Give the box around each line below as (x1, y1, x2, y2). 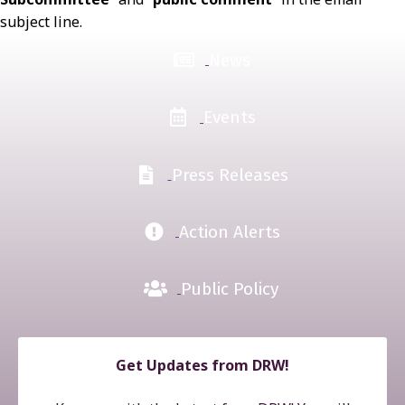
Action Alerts (179, 221, 280, 242)
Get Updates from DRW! (116, 355, 289, 376)
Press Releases (171, 164, 288, 185)
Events (203, 107, 256, 128)
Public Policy (181, 278, 278, 299)
